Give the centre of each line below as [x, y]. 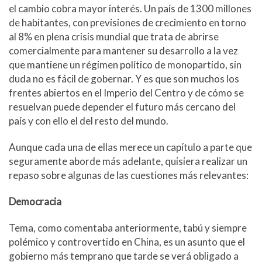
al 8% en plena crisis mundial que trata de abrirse [114, 36]
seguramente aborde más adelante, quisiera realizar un [128, 161]
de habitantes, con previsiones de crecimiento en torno [127, 22]
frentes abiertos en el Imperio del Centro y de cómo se [126, 92]
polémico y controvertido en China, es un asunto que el [127, 242]
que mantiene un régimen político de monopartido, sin [125, 64]
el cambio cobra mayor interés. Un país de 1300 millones [130, 8]
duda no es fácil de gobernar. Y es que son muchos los [124, 78]
